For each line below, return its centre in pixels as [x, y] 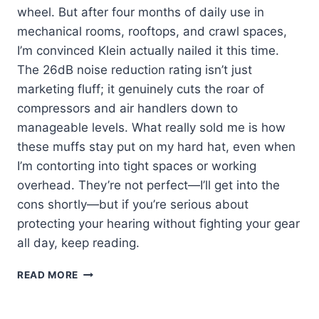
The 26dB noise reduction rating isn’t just [135, 70]
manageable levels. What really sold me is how [151, 128]
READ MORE [48, 275]
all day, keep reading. [78, 243]
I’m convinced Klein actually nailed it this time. [148, 51]
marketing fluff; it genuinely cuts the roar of [141, 89]
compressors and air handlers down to [127, 109]
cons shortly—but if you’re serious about [133, 205]
